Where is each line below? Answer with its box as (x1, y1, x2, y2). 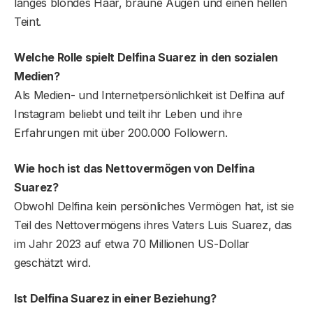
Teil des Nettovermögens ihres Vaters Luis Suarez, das (14, 218, 293, 233)
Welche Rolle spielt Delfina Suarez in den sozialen (14, 50, 278, 65)
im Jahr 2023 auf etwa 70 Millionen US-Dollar (14, 237, 249, 252)
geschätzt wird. (14, 256, 91, 270)
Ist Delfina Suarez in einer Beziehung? (14, 291, 217, 306)
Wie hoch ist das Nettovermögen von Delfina (14, 161, 255, 176)
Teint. (14, 15, 42, 29)
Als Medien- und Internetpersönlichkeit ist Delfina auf (14, 88, 285, 103)
